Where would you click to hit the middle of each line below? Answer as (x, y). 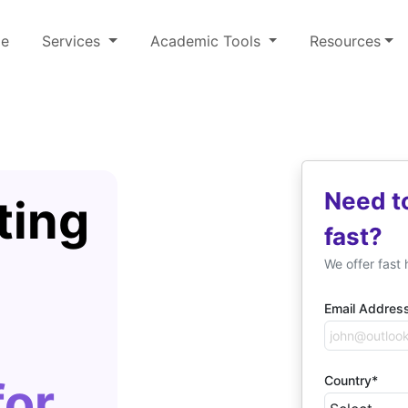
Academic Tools (207, 41)
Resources (346, 41)
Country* (351, 381)
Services (73, 41)
